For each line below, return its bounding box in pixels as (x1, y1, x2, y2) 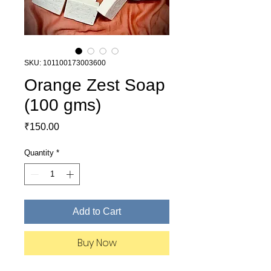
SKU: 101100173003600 (24, 59, 106, 67)
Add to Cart (73, 206, 121, 217)
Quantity (24, 148, 54, 157)
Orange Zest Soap (24, 76, 165, 94)
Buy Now (77, 235, 117, 250)
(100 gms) (24, 96, 101, 114)
